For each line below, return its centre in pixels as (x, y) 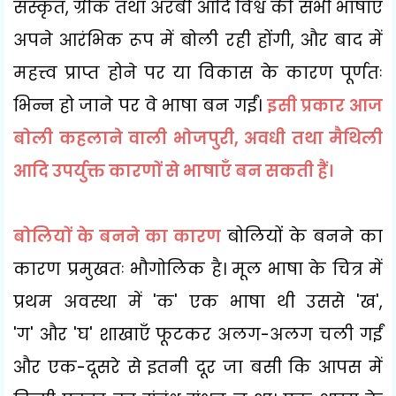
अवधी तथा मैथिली (313, 138)
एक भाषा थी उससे (273, 301)
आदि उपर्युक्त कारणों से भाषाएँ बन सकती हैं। (173, 171)
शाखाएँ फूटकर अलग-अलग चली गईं (241, 334)
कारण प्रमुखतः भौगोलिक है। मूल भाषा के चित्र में (198, 269)
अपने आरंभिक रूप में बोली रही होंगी (152, 40)
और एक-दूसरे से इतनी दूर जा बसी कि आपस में (198, 367)
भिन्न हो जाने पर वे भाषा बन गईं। (140, 105)
